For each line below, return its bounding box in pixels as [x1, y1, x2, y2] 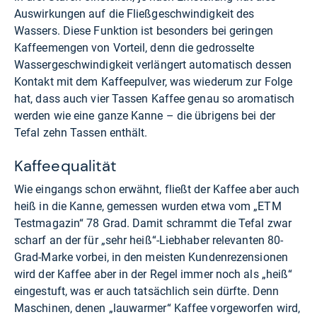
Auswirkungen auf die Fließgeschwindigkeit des [14, 7, 255, 21]
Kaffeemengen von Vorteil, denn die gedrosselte [14, 41, 255, 55]
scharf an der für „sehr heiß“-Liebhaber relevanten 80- [14, 234, 284, 248]
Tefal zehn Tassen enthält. [14, 126, 148, 140]
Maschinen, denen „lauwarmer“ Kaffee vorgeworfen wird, [14, 301, 301, 316]
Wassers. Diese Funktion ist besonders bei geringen [14, 24, 273, 38]
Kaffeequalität [14, 156, 117, 177]
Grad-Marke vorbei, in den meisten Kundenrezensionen [14, 250, 288, 265]
